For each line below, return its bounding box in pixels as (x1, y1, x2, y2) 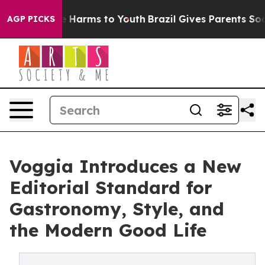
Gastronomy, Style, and (9, 198, 224, 220)
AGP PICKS (7, 14, 55, 24)
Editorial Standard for (9, 176, 212, 199)
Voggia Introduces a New (9, 155, 241, 177)
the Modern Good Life (9, 219, 206, 241)
